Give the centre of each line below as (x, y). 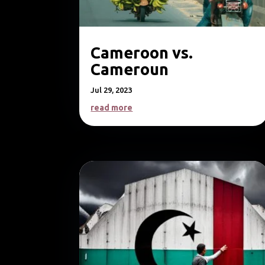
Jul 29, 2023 (112, 90)
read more (112, 108)
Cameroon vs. (142, 53)
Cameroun (130, 70)
